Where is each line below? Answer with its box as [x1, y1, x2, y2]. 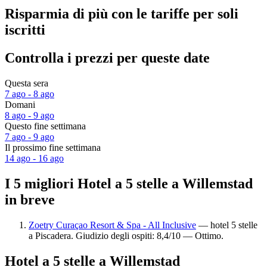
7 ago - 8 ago [5, 89, 54, 100]
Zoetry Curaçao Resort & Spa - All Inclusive [29, 219, 196, 230]
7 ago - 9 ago [5, 132, 54, 142]
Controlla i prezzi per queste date [5, 50, 210, 66]
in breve [5, 191, 55, 207]
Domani [5, 100, 35, 110]
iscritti [5, 22, 45, 38]
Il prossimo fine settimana [5, 142, 101, 153]
